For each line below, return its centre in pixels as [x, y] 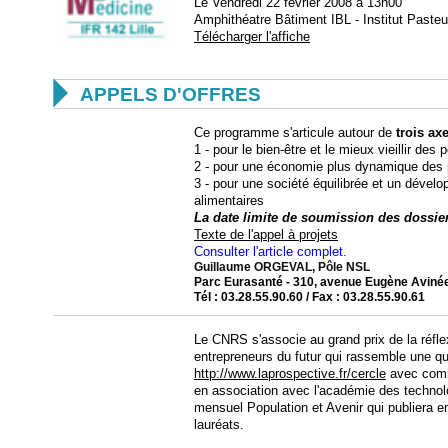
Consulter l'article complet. [270, 251]
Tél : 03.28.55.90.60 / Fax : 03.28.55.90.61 [309, 296]
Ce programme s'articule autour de [295, 132]
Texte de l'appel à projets [266, 234]
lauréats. [219, 424]
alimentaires [229, 200]
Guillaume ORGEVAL [253, 266]
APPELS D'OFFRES [170, 94]
